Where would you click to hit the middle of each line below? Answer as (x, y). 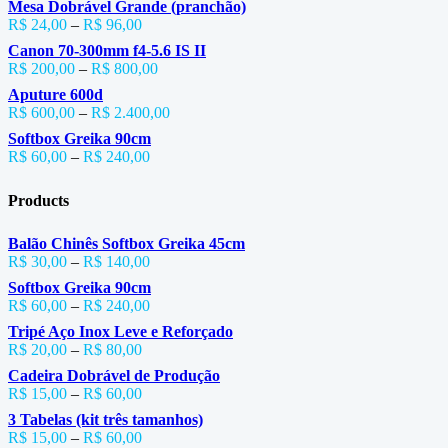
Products (38, 200)
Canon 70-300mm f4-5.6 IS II (107, 51)
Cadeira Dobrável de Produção (114, 375)
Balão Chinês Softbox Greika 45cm (126, 243)
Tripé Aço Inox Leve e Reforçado (120, 331)
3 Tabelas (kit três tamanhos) (105, 419)
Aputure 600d (55, 95)
